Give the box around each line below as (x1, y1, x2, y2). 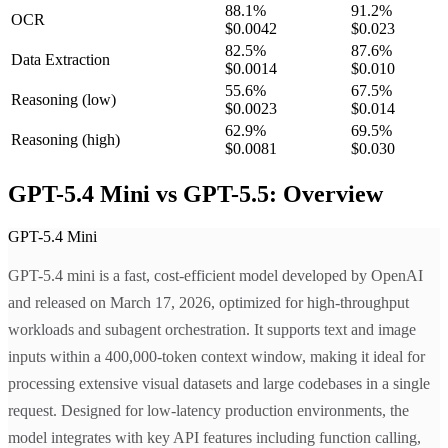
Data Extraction (11, 51, 110, 69)
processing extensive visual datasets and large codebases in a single (8, 375, 430, 393)
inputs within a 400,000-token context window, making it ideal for (8, 348, 425, 366)
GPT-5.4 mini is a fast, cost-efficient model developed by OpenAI (8, 267, 423, 285)
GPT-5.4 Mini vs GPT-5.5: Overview (8, 181, 383, 208)
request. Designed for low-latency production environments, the (8, 402, 409, 420)
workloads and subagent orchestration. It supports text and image (8, 321, 416, 339)
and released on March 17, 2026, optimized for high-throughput (8, 294, 409, 312)
